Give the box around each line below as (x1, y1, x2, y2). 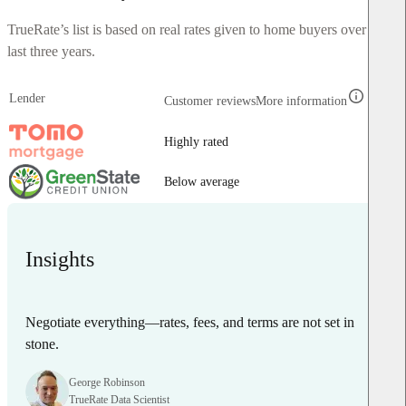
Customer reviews (164, 93, 256, 108)
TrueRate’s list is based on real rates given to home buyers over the (7, 21, 387, 37)
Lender (9, 91, 45, 105)
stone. (25, 335, 59, 352)
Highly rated (164, 134, 228, 149)
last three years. (7, 43, 95, 59)
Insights (25, 246, 94, 271)
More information (256, 93, 347, 108)
